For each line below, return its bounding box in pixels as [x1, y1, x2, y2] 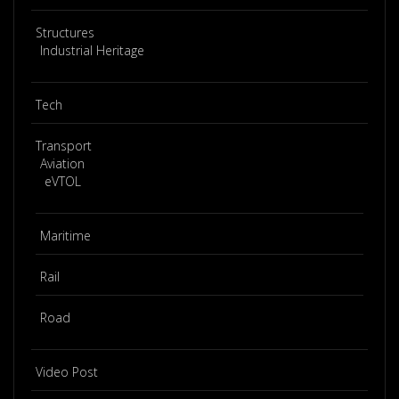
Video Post [36, 362, 98, 380]
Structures [36, 23, 94, 41]
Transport [36, 136, 92, 154]
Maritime [40, 226, 91, 244]
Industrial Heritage [40, 41, 144, 59]
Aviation [40, 154, 85, 172]
